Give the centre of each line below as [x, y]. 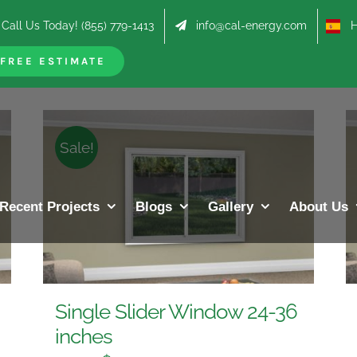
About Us [319, 206]
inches [83, 337]
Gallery [231, 206]
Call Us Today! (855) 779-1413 [78, 25]
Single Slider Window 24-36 [176, 312]
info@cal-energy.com [252, 25]
